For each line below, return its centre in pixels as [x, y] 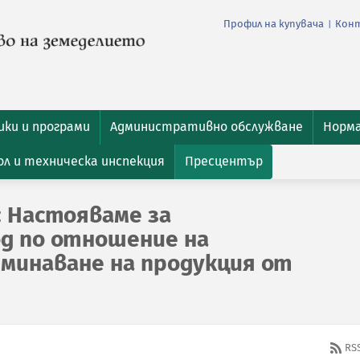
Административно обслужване [207, 127]
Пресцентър [224, 161]
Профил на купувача [274, 24]
